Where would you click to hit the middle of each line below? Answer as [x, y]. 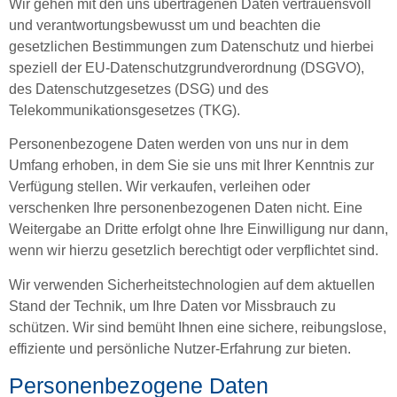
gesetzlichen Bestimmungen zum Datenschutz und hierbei [191, 46]
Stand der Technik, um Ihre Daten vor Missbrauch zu [172, 306]
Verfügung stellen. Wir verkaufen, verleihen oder [160, 187]
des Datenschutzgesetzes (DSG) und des [139, 89]
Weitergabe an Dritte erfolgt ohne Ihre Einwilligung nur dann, [198, 230]
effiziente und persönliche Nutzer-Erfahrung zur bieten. [180, 348]
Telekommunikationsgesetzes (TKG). [125, 110]
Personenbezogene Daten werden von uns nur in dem [179, 144]
